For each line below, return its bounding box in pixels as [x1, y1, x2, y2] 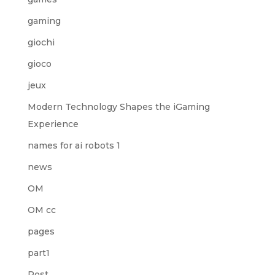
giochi [27, 37, 55, 48]
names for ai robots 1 [27, 140, 120, 151]
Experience [27, 118, 79, 130]
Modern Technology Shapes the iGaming [27, 101, 210, 112]
